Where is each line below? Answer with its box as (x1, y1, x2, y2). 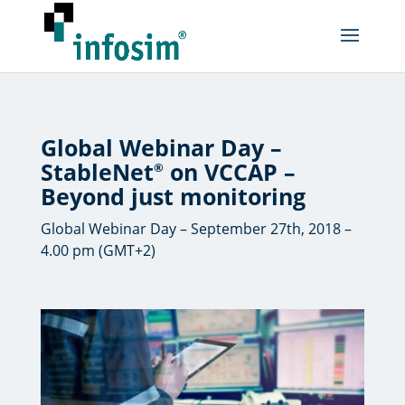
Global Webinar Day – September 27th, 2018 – (40, 219, 352, 240)
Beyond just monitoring (40, 181, 306, 212)
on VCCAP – (163, 156, 296, 188)
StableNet (40, 156, 154, 188)
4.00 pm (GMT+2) (40, 240, 155, 261)
